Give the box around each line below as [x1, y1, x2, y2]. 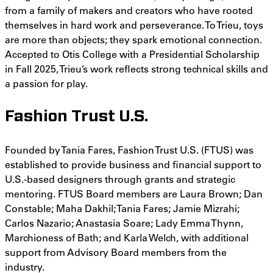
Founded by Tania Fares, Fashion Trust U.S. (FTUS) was [5, 143, 253, 156]
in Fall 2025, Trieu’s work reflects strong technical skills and [5, 62, 268, 75]
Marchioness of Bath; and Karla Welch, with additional [5, 230, 249, 244]
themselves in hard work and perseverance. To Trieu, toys [5, 18, 263, 31]
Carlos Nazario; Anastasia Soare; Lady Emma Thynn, [5, 216, 243, 229]
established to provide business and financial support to [5, 157, 261, 171]
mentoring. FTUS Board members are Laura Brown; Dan [5, 186, 263, 200]
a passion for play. [5, 76, 90, 90]
